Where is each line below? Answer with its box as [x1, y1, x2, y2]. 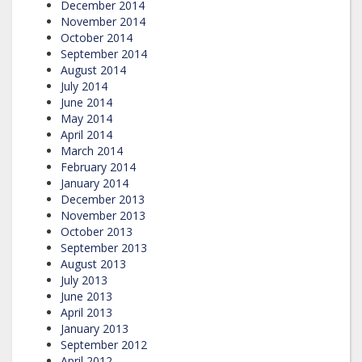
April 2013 [61, 304, 112, 320]
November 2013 [61, 207, 145, 223]
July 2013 [61, 271, 107, 288]
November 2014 [61, 13, 145, 29]
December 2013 [61, 191, 145, 207]
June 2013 [61, 288, 112, 304]
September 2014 [61, 45, 147, 61]
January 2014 [61, 175, 128, 191]
